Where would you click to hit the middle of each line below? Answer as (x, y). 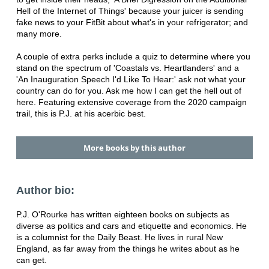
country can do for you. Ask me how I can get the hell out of (128, 90)
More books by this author (134, 148)
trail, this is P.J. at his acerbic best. (81, 113)
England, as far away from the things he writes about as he (128, 249)
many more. (39, 33)
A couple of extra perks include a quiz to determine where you (133, 56)
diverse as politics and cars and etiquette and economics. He (131, 226)
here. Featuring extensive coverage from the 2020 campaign (131, 102)
